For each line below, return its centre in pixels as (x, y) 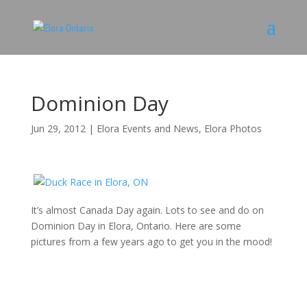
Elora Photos (233, 128)
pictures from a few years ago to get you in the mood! (151, 242)
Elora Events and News (147, 128)
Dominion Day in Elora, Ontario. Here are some (136, 226)
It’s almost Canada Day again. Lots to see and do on (147, 210)
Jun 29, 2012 (58, 128)
